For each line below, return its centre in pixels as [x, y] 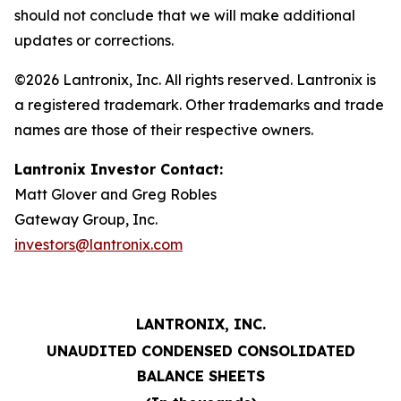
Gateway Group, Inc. [86, 219]
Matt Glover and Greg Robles [115, 194]
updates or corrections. [94, 40]
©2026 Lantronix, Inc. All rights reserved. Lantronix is [195, 80]
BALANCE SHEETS [200, 376]
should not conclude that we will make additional [185, 15]
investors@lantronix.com [98, 244]
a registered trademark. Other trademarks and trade [199, 105]
